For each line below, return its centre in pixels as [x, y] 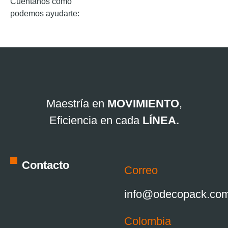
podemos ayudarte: [45, 13]
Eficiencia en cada [96, 121]
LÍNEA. [161, 121]
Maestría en [77, 104]
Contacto [45, 165]
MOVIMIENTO [143, 104]
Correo [141, 170]
